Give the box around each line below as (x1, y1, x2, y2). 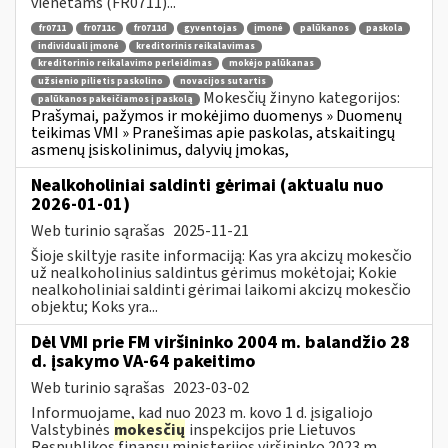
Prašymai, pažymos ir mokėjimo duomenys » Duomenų (31, 104, 402, 127)
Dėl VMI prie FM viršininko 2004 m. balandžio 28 (31, 329, 410, 355)
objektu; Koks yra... (31, 295, 158, 318)
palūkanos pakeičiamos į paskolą (38, 92, 193, 106)
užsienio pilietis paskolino (38, 75, 163, 88)
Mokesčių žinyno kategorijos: (203, 87, 400, 109)
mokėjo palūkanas (229, 57, 314, 71)
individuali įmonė (38, 39, 119, 53)
